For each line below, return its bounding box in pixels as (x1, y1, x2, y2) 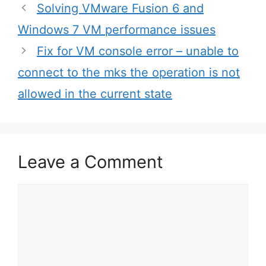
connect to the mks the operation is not (18, 65, 240, 80)
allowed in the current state (18, 86, 172, 101)
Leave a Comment (18, 151, 163, 172)
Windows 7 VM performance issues (18, 22, 216, 37)
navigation (17, 16, 75, 31)
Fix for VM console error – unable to (37, 43, 239, 58)
